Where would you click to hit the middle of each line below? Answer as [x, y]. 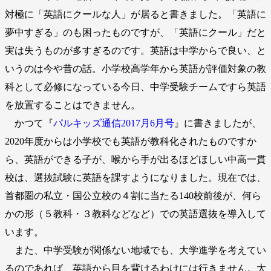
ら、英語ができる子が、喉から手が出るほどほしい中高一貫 [135, 159]
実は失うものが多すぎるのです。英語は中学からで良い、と [135, 50]
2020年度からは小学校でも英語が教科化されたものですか [131, 141]
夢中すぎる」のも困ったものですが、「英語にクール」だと [135, 32]
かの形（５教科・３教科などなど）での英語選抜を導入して [135, 214]
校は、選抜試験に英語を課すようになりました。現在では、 [135, 177]
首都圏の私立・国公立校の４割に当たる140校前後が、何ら [133, 195]
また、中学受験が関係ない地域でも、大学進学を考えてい [135, 250]
